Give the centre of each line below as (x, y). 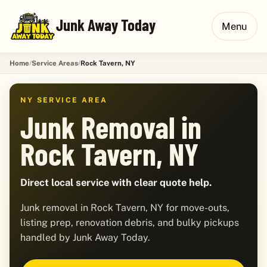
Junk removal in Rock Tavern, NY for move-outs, (125, 208)
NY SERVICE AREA (64, 100)
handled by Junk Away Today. (86, 238)
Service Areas (55, 63)
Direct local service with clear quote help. (116, 183)
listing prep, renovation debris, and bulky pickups (130, 223)
